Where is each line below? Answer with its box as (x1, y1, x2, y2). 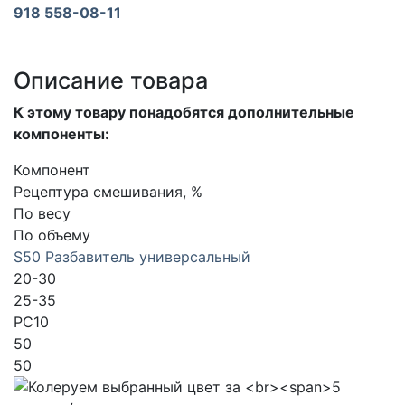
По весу (14, 204, 71, 223)
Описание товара (14, 67, 208, 95)
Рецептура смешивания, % (14, 183, 202, 202)
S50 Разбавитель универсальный (14, 248, 250, 267)
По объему (14, 226, 90, 245)
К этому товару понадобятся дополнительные (14, 103, 354, 122)
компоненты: (14, 125, 109, 144)
